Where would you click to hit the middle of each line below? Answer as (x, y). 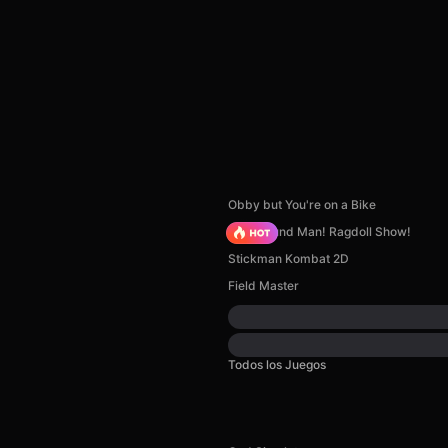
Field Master (263, 285)
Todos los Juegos (277, 364)
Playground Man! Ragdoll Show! (319, 231)
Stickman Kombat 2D (288, 258)
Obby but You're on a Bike (302, 204)
